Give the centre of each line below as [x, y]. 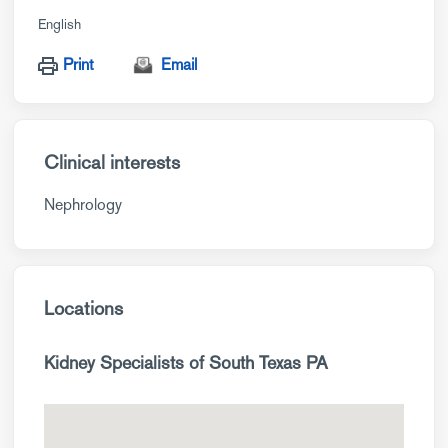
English [59, 24]
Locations [83, 308]
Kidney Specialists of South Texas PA [186, 362]
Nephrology [83, 204]
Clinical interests [112, 162]
